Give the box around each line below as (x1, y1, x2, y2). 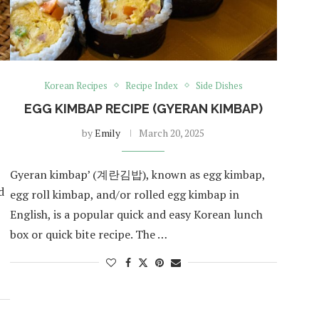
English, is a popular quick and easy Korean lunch (9, 206, 263, 222)
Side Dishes (195, 78, 243, 92)
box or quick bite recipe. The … (9, 226, 167, 242)
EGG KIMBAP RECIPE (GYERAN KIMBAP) (23, 100, 263, 116)
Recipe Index (125, 78, 178, 92)
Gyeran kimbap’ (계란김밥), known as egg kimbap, (9, 166, 265, 182)
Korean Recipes (43, 78, 108, 92)
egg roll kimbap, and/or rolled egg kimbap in (9, 186, 239, 202)
